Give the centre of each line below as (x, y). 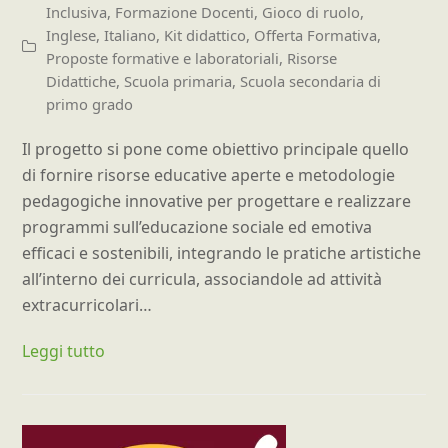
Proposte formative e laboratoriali (163, 57)
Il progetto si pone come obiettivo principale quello (216, 148)
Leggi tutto (64, 350)
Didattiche (81, 80)
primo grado (90, 103)
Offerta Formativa (316, 34)
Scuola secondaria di (311, 80)
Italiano (130, 34)
